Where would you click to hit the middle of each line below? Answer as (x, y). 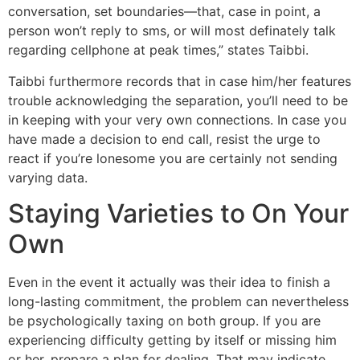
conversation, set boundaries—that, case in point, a (164, 12)
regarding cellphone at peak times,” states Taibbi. (158, 50)
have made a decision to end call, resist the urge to (164, 139)
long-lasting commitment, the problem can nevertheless (178, 302)
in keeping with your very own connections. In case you (177, 119)
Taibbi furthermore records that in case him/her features (180, 81)
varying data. (48, 177)
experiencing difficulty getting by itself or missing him (172, 340)
